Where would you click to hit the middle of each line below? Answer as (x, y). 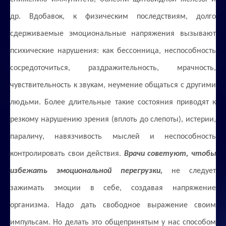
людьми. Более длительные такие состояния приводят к (113, 102)
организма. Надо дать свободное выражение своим (113, 205)
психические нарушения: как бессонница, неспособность (113, 51)
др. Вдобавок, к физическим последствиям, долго (113, 17)
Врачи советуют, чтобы (170, 154)
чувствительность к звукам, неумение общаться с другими (113, 85)
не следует (189, 171)
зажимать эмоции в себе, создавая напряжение (113, 188)
